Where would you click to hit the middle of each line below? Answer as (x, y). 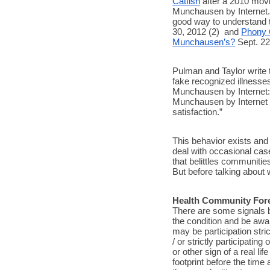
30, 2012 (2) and (207, 32)
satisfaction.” (199, 112)
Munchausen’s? (204, 42)
